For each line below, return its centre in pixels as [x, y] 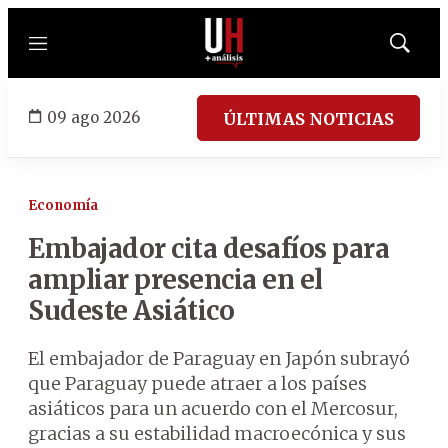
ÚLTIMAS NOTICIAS [308, 118]
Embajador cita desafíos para [208, 248]
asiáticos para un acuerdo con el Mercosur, [213, 408]
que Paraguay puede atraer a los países [197, 383]
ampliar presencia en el [175, 279]
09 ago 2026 [93, 117]
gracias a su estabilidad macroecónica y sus [217, 433]
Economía [63, 205]
